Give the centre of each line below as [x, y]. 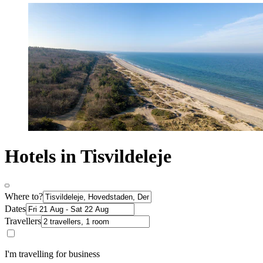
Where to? [24, 196]
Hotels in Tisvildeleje [88, 156]
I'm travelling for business [52, 254]
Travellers [23, 221]
